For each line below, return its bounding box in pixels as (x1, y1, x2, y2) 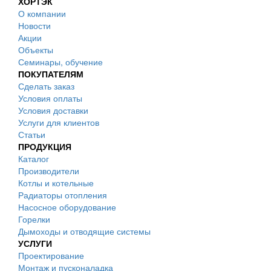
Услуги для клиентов (18, 116, 99, 128)
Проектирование (18, 249, 84, 261)
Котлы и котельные (18, 177, 94, 189)
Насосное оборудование (18, 201, 116, 213)
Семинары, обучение (18, 56, 103, 68)
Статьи (18, 128, 45, 140)
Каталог (18, 152, 49, 165)
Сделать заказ (18, 80, 74, 92)
